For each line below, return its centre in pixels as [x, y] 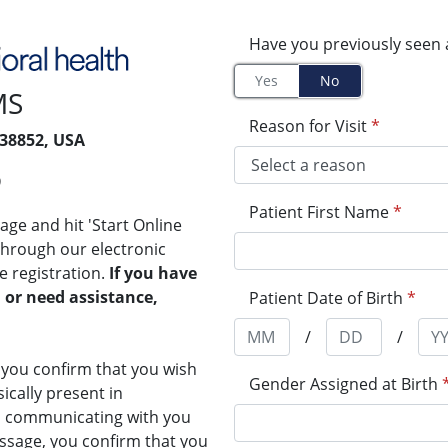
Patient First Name [319, 212]
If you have [153, 272]
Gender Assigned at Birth [343, 384]
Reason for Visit [308, 126]
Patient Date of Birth [326, 298]
